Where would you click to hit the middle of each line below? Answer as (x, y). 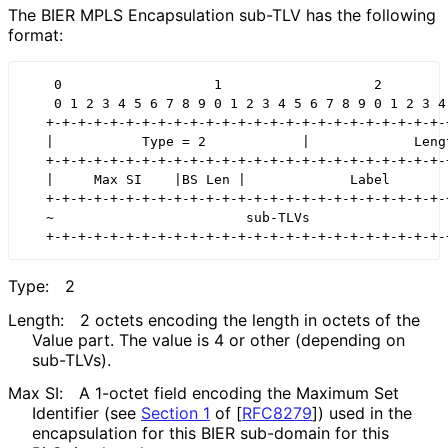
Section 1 (175, 412)
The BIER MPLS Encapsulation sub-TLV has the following (222, 14)
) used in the (365, 412)
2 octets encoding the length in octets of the (250, 319)
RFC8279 (277, 412)
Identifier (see (86, 412)
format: (35, 34)
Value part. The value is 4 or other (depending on (218, 339)
